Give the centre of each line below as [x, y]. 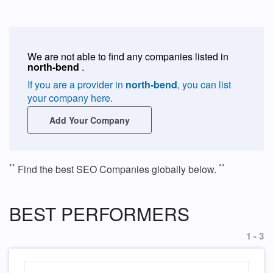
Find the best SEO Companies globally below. [117, 169]
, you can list [204, 84]
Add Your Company [90, 120]
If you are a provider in [76, 84]
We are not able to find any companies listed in [128, 56]
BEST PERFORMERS [99, 214]
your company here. [70, 98]
